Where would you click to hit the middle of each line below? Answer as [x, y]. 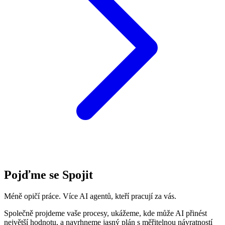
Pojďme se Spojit [48, 175]
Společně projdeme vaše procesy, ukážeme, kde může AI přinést [105, 213]
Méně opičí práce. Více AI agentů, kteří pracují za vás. [90, 196]
